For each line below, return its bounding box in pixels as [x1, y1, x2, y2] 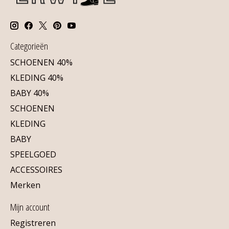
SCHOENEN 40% [10, 56, 73, 68]
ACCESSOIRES [10, 164, 62, 175]
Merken [10, 179, 40, 191]
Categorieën [10, 39, 48, 53]
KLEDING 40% [10, 72, 63, 83]
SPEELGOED [10, 148, 56, 160]
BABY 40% [10, 87, 49, 99]
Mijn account [10, 199, 50, 214]
